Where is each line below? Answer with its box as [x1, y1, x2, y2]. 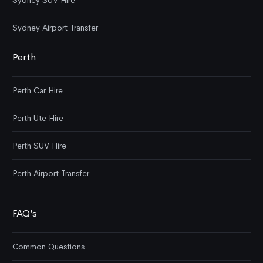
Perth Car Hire [12, 85, 63, 96]
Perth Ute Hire [12, 112, 63, 123]
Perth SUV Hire [12, 140, 66, 151]
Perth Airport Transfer [12, 167, 89, 178]
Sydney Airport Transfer [12, 22, 98, 33]
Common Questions [12, 241, 85, 252]
